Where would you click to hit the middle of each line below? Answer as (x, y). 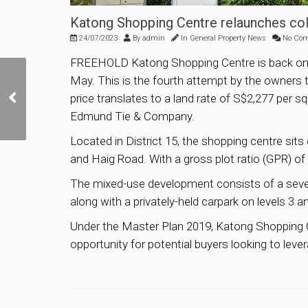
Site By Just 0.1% (59, 113)
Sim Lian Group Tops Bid (74, 84)
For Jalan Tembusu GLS (72, 99)
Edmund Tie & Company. (132, 116)
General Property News (228, 38)
